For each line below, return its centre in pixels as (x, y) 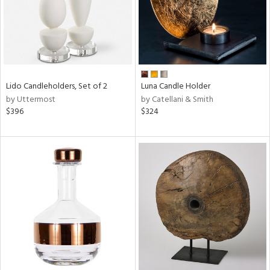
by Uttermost (31, 99)
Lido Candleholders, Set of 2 (57, 86)
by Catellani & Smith (177, 99)
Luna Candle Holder (175, 86)
